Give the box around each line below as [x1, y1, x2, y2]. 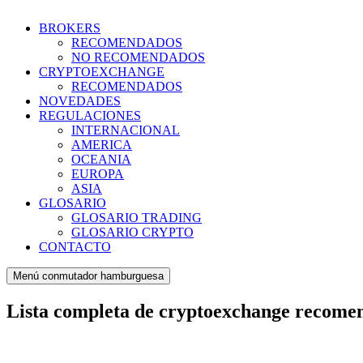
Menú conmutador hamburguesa [13, 270, 164, 282]
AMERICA [71, 138, 132, 152]
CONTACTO [39, 240, 111, 254]
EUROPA [71, 167, 124, 181]
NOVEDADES [39, 94, 121, 108]
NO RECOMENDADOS [71, 50, 205, 64]
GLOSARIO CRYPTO [71, 225, 194, 239]
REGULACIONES [39, 109, 141, 122]
